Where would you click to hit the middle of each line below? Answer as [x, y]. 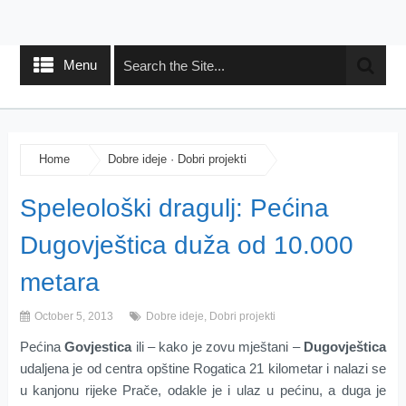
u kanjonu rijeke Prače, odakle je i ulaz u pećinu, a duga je [203, 390]
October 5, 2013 [72, 316]
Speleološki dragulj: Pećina [174, 208]
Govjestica [98, 346]
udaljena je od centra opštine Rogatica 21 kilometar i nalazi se [203, 368]
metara [59, 282]
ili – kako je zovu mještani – [218, 346]
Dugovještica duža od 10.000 [186, 245]
